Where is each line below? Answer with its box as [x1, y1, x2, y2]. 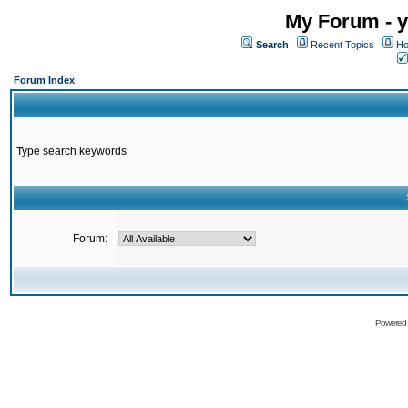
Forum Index [14, 75, 75, 86]
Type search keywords [16, 145, 127, 158]
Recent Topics [311, 39, 374, 50]
